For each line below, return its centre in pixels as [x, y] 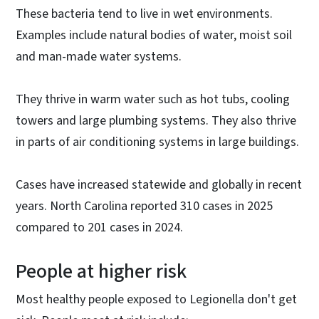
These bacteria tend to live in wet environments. [144, 14]
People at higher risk [101, 271]
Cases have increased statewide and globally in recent [159, 184]
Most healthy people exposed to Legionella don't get [156, 299]
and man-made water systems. [100, 56]
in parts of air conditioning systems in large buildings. [157, 142]
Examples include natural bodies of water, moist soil [154, 35]
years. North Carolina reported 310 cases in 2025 [144, 206]
